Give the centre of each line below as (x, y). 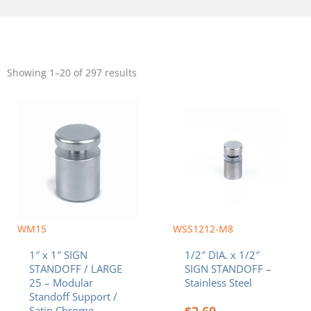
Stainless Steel (218, 282)
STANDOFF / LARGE (75, 268)
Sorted (151, 62)
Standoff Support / (73, 296)
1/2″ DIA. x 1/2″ (222, 254)
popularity (160, 82)
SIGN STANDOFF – (228, 268)
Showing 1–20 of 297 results (72, 73)
